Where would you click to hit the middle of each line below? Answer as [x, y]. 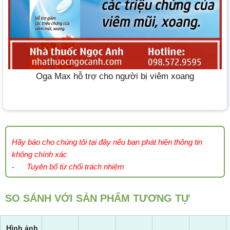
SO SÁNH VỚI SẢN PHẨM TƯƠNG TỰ [98, 198]
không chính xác [40, 155]
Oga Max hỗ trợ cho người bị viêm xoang [115, 76]
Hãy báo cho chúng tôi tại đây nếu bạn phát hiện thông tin [107, 142]
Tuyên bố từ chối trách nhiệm [75, 167]
